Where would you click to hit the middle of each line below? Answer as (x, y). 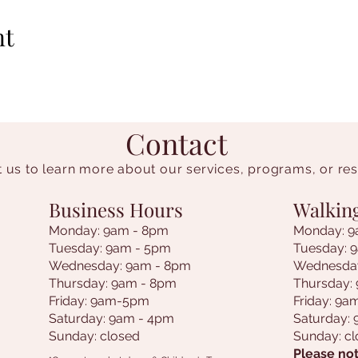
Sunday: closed (94, 336)
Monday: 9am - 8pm (109, 231)
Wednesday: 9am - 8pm (120, 266)
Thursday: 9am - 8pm (113, 283)
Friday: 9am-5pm (99, 301)
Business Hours (116, 209)
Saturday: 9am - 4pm (111, 318)
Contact (177, 143)
